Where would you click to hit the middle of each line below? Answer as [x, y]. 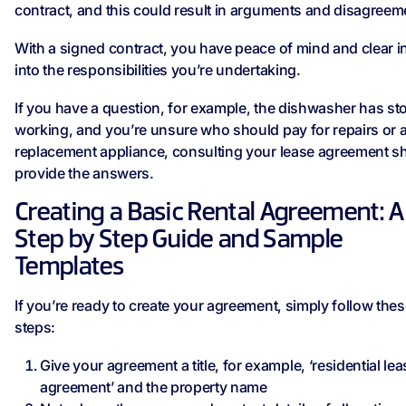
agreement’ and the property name [154, 387]
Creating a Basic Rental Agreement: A [209, 214]
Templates [69, 269]
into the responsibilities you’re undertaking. [158, 70]
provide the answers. [84, 174]
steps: [35, 328]
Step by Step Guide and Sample [179, 242]
